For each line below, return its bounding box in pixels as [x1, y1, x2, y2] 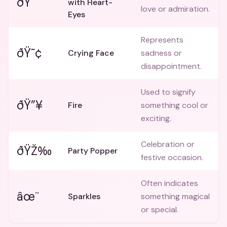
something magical [141, 191, 210, 202]
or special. [141, 204, 178, 215]
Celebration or [141, 139, 195, 149]
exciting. [141, 113, 171, 124]
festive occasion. [141, 152, 203, 163]
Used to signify [141, 87, 196, 97]
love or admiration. [141, 4, 210, 14]
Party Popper [68, 145, 118, 156]
